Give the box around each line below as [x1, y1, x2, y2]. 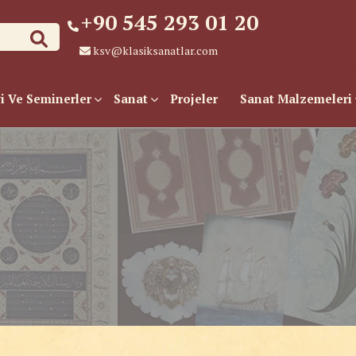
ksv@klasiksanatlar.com [93, 43, 218, 58]
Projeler [170, 91, 218, 106]
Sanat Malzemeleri [240, 91, 352, 106]
